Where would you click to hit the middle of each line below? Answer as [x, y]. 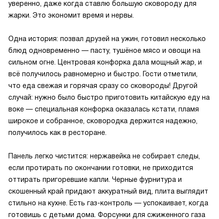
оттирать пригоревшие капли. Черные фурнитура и [95, 179]
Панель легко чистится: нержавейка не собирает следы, [104, 156]
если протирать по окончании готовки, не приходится [101, 168]
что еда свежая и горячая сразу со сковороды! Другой [103, 86]
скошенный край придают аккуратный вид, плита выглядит [108, 191]
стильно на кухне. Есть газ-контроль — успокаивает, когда [108, 203]
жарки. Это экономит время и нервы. [71, 15]
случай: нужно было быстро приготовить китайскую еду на [109, 97]
